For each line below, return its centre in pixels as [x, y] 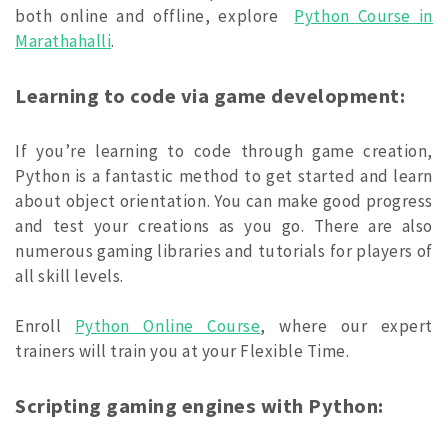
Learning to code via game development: [210, 96]
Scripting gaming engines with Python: [199, 406]
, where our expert [346, 326]
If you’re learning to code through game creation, [224, 150]
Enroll [45, 326]
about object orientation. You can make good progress [224, 200]
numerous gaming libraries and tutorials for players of [224, 250]
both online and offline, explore [155, 16]
